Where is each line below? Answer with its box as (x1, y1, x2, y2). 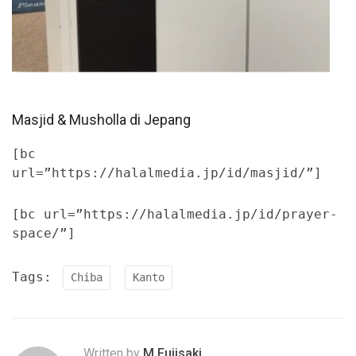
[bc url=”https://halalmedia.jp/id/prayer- (12, 207, 338, 222)
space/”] (12, 226, 75, 242)
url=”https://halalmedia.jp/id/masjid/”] (12, 165, 322, 181)
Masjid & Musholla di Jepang (12, 111, 191, 129)
